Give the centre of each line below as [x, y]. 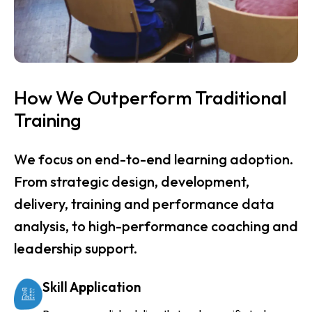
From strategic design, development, [132, 181]
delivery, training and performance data [144, 203]
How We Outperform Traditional [150, 97]
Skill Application [91, 287]
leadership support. [76, 248]
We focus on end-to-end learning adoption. [154, 159]
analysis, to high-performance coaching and [156, 226]
